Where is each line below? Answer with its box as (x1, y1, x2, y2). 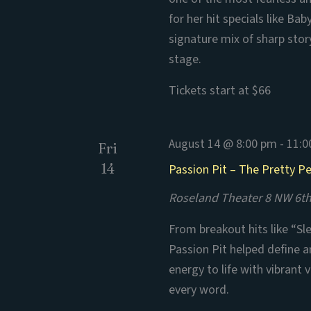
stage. (169, 51, 202, 68)
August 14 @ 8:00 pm (169, 135, 278, 153)
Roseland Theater (169, 190, 265, 207)
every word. (169, 281, 230, 299)
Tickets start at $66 (169, 82, 271, 99)
